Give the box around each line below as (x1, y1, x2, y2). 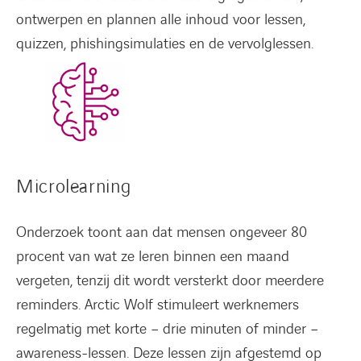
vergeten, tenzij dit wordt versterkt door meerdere (16, 271, 324, 292)
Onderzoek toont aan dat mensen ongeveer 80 (16, 222, 307, 243)
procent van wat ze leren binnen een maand (16, 247, 289, 268)
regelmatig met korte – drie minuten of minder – (16, 319, 318, 340)
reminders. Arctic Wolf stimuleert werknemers (16, 295, 299, 316)
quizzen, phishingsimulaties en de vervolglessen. (16, 34, 313, 55)
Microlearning (16, 175, 131, 201)
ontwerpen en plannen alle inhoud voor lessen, (16, 10, 305, 31)
